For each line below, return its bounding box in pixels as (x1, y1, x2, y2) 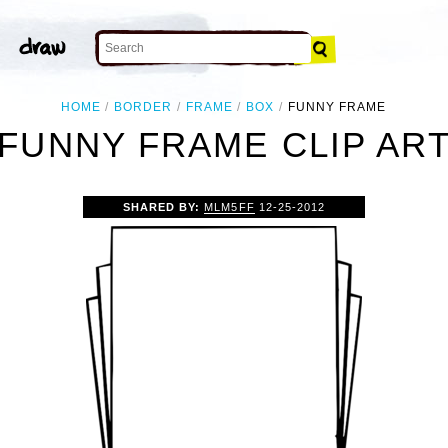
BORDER (114, 100, 173, 114)
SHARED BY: (123, 200, 205, 213)
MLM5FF (204, 200, 255, 213)
